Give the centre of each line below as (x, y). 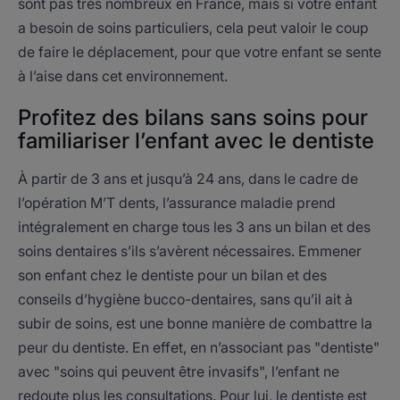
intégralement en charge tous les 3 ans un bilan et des (194, 227)
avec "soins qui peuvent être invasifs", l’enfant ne (179, 371)
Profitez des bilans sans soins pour (193, 117)
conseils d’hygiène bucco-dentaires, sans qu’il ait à (185, 299)
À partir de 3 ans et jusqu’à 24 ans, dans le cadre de (188, 179)
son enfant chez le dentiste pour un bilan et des (172, 275)
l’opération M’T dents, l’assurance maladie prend (177, 203)
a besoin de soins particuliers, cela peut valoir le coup (193, 28)
